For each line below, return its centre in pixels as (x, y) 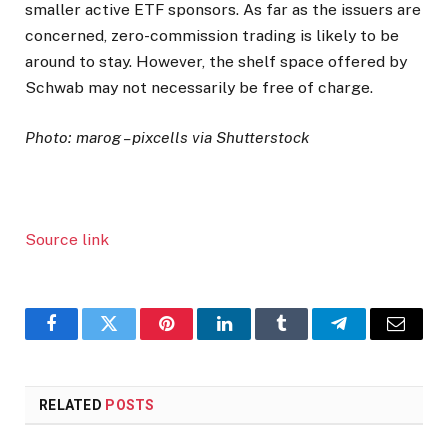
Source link (67, 239)
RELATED (72, 405)
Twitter (133, 338)
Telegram (371, 338)
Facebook (85, 338)
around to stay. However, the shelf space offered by (216, 61)
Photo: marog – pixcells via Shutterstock (167, 137)
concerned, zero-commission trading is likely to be (212, 35)
